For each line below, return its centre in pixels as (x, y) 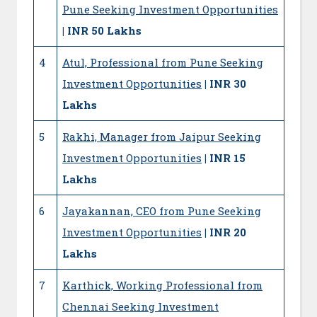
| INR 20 (225, 232)
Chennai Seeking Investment (140, 307)
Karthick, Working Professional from (162, 286)
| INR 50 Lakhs (102, 31)
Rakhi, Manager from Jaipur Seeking (162, 137)
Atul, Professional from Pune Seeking (163, 63)
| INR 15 (225, 158)
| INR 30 (224, 84)
